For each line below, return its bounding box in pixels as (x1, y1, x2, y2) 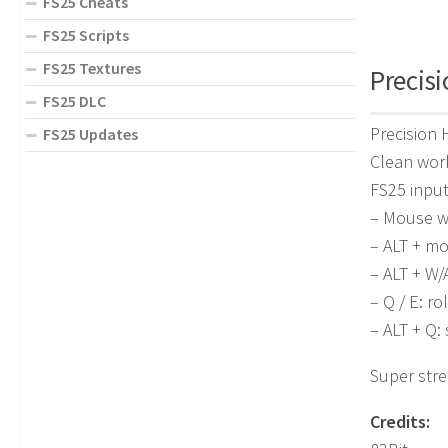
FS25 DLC (43, 90, 106, 111)
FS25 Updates (43, 123, 138, 144)
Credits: (370, 410, 430, 434)
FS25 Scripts (43, 24, 129, 45)
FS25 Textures (43, 57, 141, 78)
